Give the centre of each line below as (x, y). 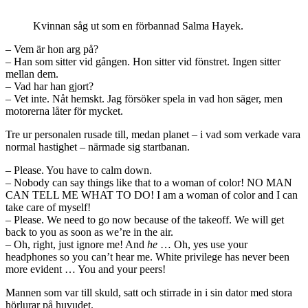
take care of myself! (48, 208)
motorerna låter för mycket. (64, 111)
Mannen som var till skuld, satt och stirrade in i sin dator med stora (149, 293)
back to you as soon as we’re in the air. (89, 232)
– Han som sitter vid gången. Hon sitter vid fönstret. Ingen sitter (143, 62)
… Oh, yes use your (204, 245)
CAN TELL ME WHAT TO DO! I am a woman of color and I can (152, 195)
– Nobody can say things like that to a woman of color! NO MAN (149, 183)
